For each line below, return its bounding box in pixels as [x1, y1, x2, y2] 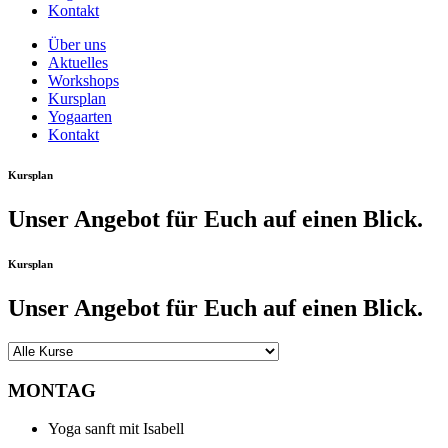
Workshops [48, 72, 119, 89]
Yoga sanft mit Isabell [48, 420, 184, 438]
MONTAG [8, 379, 96, 401]
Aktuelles [48, 54, 108, 71]
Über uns [48, 36, 106, 53]
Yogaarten [48, 108, 112, 125]
